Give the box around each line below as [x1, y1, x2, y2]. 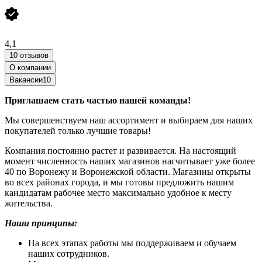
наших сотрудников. [28, 248, 109, 258]
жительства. [5, 198, 53, 208]
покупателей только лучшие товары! [5, 125, 151, 136]
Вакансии [9, 75, 43, 84]
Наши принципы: [5, 218, 77, 228]
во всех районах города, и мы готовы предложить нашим [5, 177, 234, 187]
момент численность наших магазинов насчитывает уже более [5, 156, 255, 166]
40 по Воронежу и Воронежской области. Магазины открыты [5, 166, 251, 177]
